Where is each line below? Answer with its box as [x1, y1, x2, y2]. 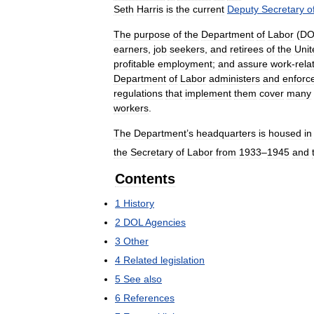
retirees [230, 43, 264, 55]
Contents [115, 170, 175, 186]
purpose [134, 29, 170, 40]
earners [114, 43, 148, 55]
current [193, 4, 224, 15]
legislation [161, 254, 205, 266]
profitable [114, 58, 155, 69]
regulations [114, 88, 163, 99]
